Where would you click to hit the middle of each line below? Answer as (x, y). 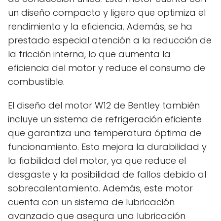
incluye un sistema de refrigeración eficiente (105, 119)
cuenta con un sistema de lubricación (91, 202)
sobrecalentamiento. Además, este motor (100, 188)
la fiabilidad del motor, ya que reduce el (97, 160)
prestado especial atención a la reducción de (110, 40)
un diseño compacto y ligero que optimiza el (107, 12)
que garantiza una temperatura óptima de (105, 133)
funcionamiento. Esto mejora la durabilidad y (107, 147)
